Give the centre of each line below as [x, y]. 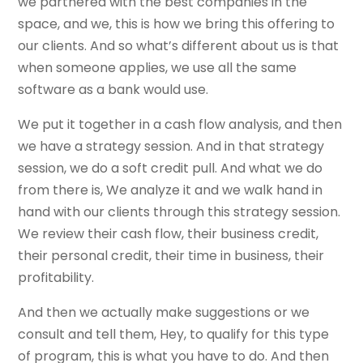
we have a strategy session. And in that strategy [171, 147]
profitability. [56, 278]
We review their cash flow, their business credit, [169, 234]
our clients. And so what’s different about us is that [179, 46]
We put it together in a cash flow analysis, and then [180, 125]
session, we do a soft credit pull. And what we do [171, 169]
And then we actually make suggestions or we [164, 313]
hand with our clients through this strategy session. [179, 212]
